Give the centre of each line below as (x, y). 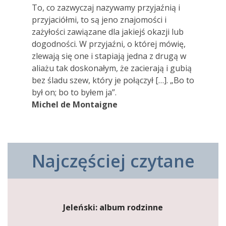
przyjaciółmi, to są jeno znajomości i (99, 20)
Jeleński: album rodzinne (113, 208)
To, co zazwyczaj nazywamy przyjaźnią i (106, 8)
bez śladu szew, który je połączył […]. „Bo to (113, 80)
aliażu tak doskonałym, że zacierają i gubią (112, 68)
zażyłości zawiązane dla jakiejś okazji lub (108, 32)
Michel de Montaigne (75, 105)
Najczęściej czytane (113, 161)
